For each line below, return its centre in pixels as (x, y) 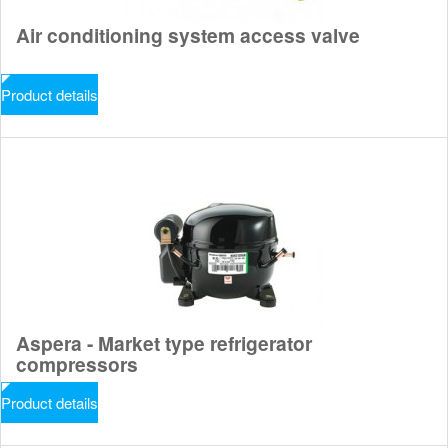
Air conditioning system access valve (188, 35)
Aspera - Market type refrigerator (164, 343)
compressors (77, 364)
